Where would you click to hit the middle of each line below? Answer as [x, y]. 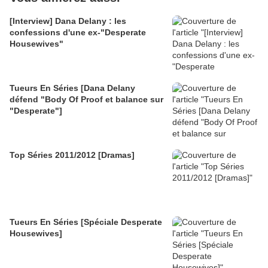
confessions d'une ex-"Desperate [78, 33]
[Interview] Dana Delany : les [68, 21]
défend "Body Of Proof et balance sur [86, 100]
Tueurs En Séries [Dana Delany [72, 88]
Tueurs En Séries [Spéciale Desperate [86, 222]
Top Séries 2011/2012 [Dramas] [72, 155]
